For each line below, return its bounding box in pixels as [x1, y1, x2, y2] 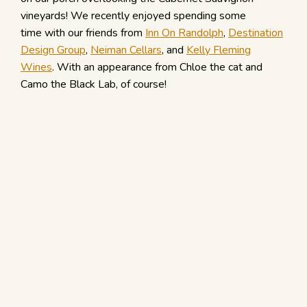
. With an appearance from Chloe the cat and [52, 60, 262, 75]
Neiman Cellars [90, 42, 162, 58]
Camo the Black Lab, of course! [21, 77, 167, 92]
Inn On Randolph [145, 25, 223, 40]
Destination [228, 25, 283, 40]
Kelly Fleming [186, 42, 251, 58]
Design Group [21, 42, 86, 58]
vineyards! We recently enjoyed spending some [21, 8, 246, 23]
